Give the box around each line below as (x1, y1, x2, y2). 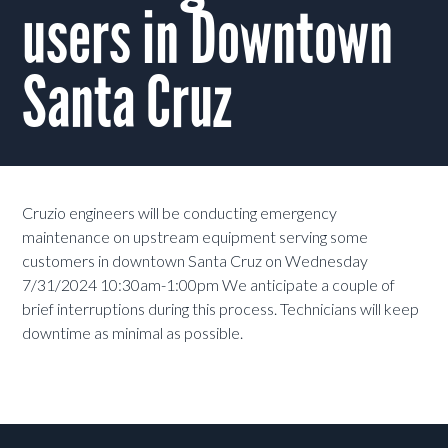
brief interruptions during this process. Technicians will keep (22, 299, 420, 319)
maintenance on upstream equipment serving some (22, 227, 369, 247)
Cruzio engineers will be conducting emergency (22, 203, 338, 223)
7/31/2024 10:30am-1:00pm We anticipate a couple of (22, 275, 396, 295)
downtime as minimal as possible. (22, 323, 244, 343)
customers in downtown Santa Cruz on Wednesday (22, 251, 369, 271)
